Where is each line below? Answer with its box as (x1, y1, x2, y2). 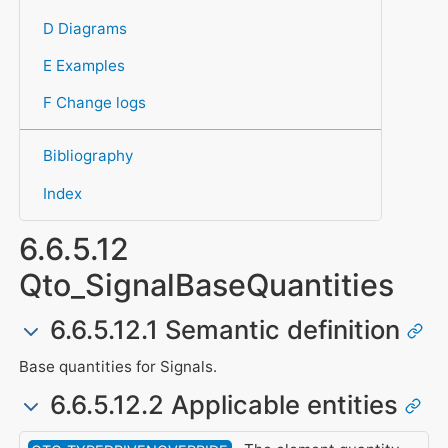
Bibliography (42, 146, 133, 166)
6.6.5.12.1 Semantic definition (42, 313, 407, 345)
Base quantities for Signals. (18, 357, 217, 377)
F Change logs (42, 92, 146, 112)
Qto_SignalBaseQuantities (18, 266, 394, 304)
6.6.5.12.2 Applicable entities (42, 388, 405, 420)
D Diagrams (42, 18, 127, 38)
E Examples (42, 55, 125, 75)
